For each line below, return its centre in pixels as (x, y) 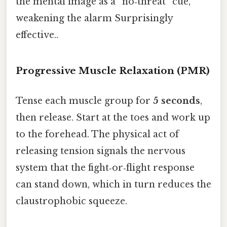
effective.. (37, 35)
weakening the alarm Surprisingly (94, 18)
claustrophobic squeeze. (71, 201)
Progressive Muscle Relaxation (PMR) (113, 70)
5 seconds (177, 101)
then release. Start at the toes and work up (113, 117)
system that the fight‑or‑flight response (105, 167)
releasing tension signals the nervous (101, 151)
